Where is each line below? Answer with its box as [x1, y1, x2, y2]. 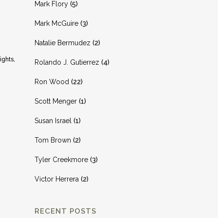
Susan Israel [35, 117, 72, 125]
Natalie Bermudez [35, 39, 91, 47]
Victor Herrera [35, 175, 79, 183]
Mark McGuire [35, 19, 78, 27]
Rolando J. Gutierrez [35, 58, 99, 66]
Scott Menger [35, 97, 77, 105]
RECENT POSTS [35, 207, 96, 216]
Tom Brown [35, 136, 71, 144]
